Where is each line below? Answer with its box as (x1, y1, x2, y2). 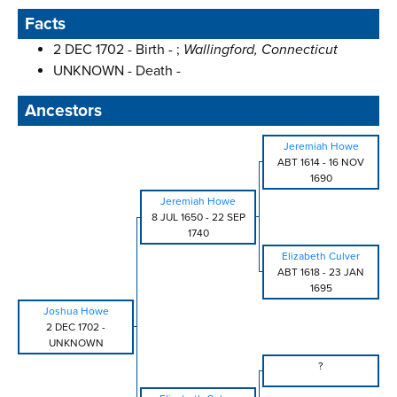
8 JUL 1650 (151, 211, 203, 224)
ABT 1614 (277, 156, 320, 169)
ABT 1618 (277, 266, 320, 279)
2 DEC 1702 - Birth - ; (53, 41, 183, 59)
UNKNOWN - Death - (53, 62, 181, 81)
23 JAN (329, 266, 364, 279)
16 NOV (329, 156, 364, 169)
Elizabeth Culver (282, 250, 360, 263)
